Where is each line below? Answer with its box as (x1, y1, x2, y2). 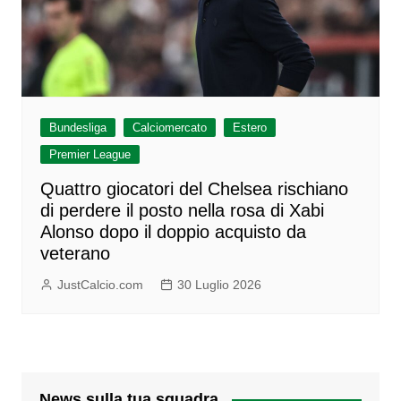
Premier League (48, 147, 131, 161)
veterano (39, 243, 110, 263)
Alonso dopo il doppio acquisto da (39, 221, 306, 242)
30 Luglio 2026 (176, 277, 261, 292)
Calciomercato (132, 120, 207, 134)
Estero (232, 120, 267, 134)
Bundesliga (48, 120, 107, 134)
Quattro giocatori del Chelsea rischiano (39, 178, 348, 199)
